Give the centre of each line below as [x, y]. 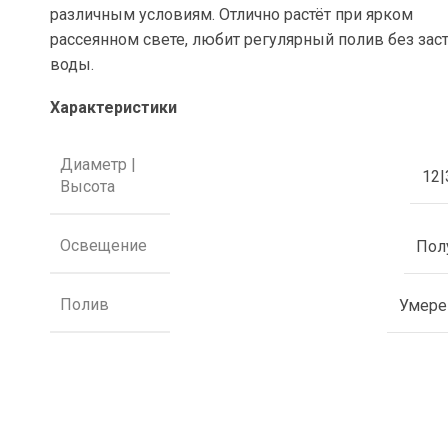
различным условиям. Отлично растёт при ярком [232, 14]
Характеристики [114, 107]
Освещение [104, 245]
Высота [88, 186]
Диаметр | [98, 164]
